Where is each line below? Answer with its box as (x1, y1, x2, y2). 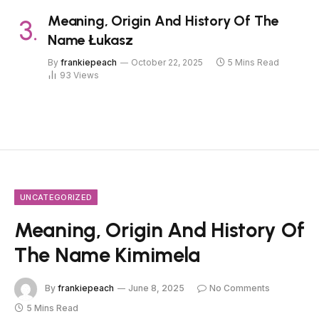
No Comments (209, 283, 270, 294)
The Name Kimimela (14, 242, 201, 267)
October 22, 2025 (131, 57, 203, 68)
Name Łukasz (48, 31, 133, 48)
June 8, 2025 (128, 283, 184, 294)
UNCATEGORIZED (20, 192, 93, 202)
